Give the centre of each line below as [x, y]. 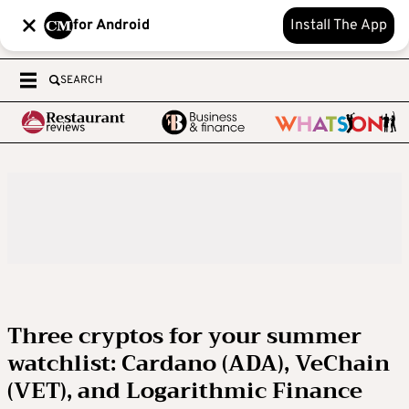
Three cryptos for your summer [184, 336]
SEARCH [81, 80]
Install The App [339, 26]
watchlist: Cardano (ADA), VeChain [199, 363]
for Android [111, 26]
